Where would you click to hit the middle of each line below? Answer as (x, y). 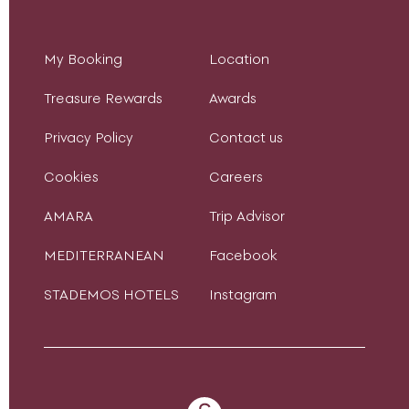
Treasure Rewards (103, 98)
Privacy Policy (89, 137)
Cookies (71, 177)
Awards (233, 98)
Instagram (243, 294)
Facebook (243, 255)
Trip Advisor (247, 216)
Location (239, 59)
